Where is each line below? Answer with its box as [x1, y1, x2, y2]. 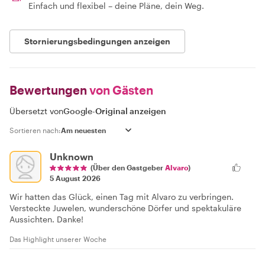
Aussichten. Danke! [9, 214, 83, 224]
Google [63, 105, 93, 116]
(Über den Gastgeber [91, 163, 165, 172]
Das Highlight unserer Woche [9, 234, 106, 243]
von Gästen [87, 82, 153, 97]
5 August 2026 [50, 173, 101, 182]
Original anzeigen [95, 105, 167, 116]
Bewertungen [9, 82, 87, 97]
